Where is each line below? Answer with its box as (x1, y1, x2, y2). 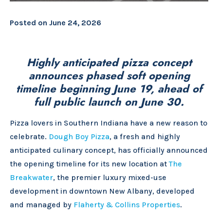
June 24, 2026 (49, 18, 101, 27)
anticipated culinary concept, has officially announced (10, 145, 208, 155)
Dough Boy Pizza (49, 131, 109, 141)
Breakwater (10, 172, 53, 182)
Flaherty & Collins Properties (73, 200, 180, 209)
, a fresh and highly (109, 131, 180, 141)
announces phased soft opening (28, 67, 190, 83)
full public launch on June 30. (34, 93, 184, 109)
